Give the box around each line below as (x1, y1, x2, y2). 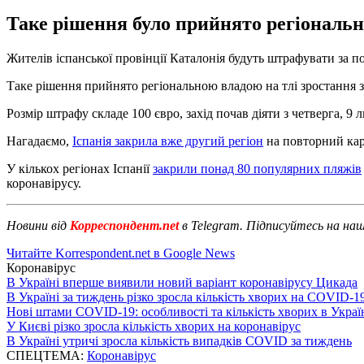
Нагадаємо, (6, 133, 72, 148)
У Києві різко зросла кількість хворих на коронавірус (6, 318, 301, 333)
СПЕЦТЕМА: (6, 348, 87, 362)
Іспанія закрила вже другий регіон (72, 133, 263, 148)
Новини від (6, 218, 67, 232)
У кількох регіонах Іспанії (6, 161, 153, 175)
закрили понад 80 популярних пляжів (153, 161, 362, 175)
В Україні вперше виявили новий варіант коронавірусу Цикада (6, 275, 357, 289)
